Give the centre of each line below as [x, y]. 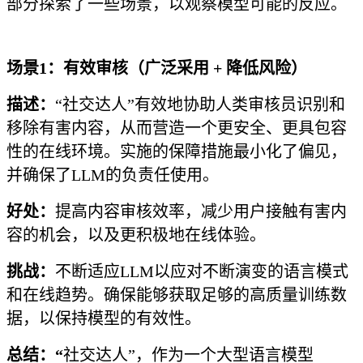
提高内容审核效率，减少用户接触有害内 [201, 211]
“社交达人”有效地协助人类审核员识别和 [200, 105]
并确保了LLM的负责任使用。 [113, 175]
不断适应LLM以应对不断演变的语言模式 [202, 271]
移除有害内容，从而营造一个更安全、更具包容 [177, 128]
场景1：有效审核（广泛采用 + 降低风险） [157, 68]
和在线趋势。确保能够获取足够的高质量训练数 [177, 295]
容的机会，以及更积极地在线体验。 [136, 235]
